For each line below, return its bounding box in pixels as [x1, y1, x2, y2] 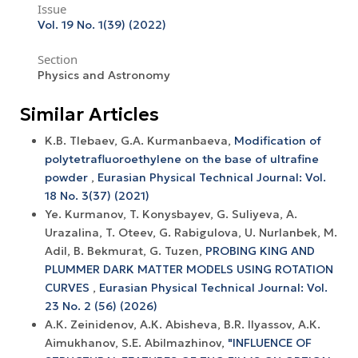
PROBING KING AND [205, 244, 315, 259]
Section [37, 51, 78, 68]
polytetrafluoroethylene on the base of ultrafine [45, 152, 319, 167]
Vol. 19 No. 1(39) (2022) [37, 18, 166, 33]
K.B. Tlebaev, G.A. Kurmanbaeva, [45, 133, 234, 149]
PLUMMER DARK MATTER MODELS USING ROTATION [45, 262, 333, 277]
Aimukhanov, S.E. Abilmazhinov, [45, 336, 228, 351]
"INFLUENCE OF [228, 336, 312, 351]
